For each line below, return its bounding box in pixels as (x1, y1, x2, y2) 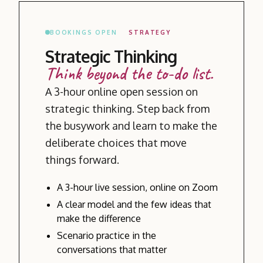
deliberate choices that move (45, 136, 187, 149)
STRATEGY (129, 28, 171, 36)
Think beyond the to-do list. (45, 62, 213, 85)
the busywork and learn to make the (45, 119, 217, 132)
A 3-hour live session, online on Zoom (57, 181, 218, 193)
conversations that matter (57, 243, 167, 255)
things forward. (45, 153, 119, 166)
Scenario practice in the (57, 229, 156, 241)
